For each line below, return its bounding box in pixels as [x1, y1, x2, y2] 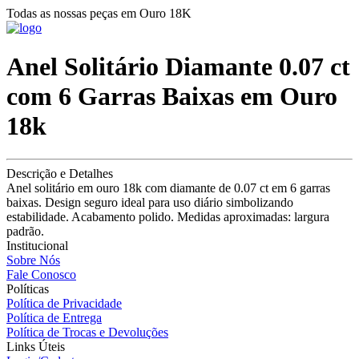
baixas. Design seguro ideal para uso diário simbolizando [6, 195, 293, 209]
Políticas [6, 281, 49, 296]
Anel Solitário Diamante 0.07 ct [6, 52, 350, 82]
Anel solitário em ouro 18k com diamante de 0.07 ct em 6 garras [6, 180, 330, 195]
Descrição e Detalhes [6, 166, 113, 180]
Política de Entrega [6, 310, 102, 325]
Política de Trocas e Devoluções [6, 325, 168, 339]
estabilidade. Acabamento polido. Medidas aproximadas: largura [6, 209, 329, 224]
